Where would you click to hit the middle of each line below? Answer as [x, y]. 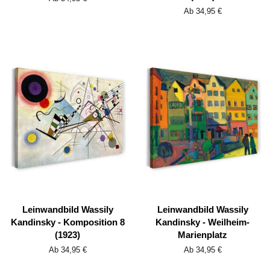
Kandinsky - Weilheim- [202, 222]
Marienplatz [202, 235]
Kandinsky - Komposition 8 [67, 222]
